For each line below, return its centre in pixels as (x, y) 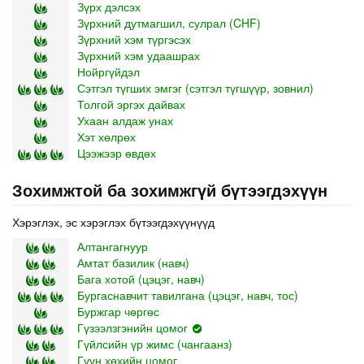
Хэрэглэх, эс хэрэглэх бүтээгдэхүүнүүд (113, 221)
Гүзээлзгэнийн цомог (132, 327)
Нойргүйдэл (108, 71)
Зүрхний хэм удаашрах (139, 55)
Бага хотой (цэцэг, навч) (141, 278)
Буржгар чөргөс (118, 311)
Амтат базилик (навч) (133, 262)
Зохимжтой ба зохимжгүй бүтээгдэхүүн (170, 189)
